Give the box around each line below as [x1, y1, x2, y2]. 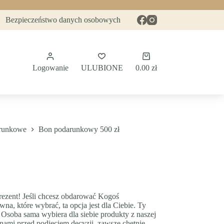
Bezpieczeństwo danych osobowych [5, 15, 121, 24]
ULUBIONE [80, 63, 123, 72]
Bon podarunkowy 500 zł [38, 125, 119, 134]
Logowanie [32, 63, 68, 72]
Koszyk [145, 52, 170, 60]
